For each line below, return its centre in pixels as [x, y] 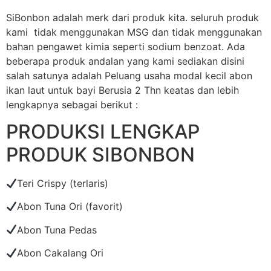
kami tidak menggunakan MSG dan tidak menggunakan [134, 32]
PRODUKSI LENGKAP [103, 131]
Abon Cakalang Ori [60, 253]
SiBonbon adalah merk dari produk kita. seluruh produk [132, 17]
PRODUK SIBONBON [100, 154]
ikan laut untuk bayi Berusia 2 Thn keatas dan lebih [122, 90]
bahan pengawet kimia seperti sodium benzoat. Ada [126, 46]
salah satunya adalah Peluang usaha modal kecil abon [129, 75]
